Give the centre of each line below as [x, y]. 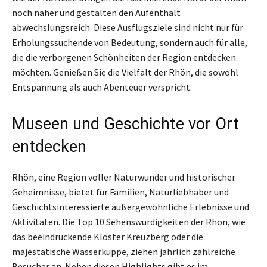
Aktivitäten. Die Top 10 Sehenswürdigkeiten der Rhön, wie [129, 221]
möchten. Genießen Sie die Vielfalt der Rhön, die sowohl [125, 72]
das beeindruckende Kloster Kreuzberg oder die [108, 236]
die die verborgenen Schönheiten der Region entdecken [124, 57]
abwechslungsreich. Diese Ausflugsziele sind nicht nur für [128, 27]
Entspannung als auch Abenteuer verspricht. [102, 87]
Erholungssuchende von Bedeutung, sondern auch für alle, [130, 42]
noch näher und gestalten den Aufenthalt [96, 12]
